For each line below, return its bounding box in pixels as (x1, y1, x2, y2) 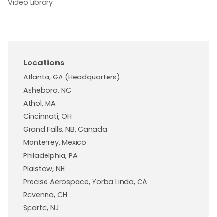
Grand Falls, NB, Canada (23, 124, 107, 135)
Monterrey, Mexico (23, 138, 86, 148)
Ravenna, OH (23, 190, 67, 200)
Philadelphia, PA (23, 151, 77, 161)
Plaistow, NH (23, 164, 65, 174)
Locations (23, 57, 64, 69)
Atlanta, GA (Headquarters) (23, 72, 120, 82)
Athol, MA (23, 98, 56, 108)
